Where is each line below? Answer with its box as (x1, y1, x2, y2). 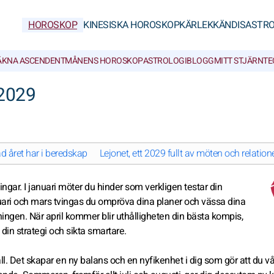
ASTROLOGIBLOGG (143, 54, 214, 67)
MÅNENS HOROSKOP (65, 54, 143, 67)
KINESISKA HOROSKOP (83, 18, 179, 32)
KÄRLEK (179, 18, 213, 32)
